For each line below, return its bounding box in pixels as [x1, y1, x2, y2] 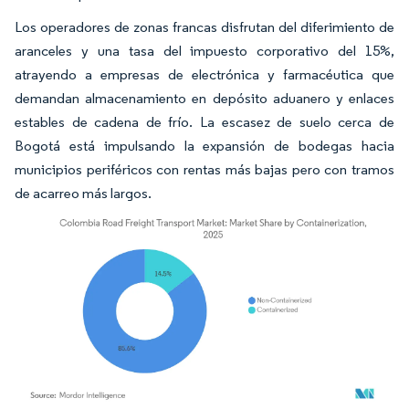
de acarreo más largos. [15, 184, 152, 202]
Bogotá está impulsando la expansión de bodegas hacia [15, 136, 394, 154]
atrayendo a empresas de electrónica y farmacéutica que [15, 65, 394, 83]
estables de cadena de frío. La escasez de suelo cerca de [15, 112, 394, 131]
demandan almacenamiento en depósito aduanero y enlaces [15, 89, 394, 107]
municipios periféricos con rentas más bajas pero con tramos [15, 160, 394, 178]
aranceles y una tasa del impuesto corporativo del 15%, [15, 41, 394, 59]
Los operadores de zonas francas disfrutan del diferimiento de [15, 17, 394, 36]
